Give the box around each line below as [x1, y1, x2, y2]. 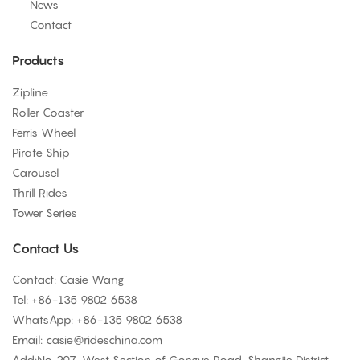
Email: [12, 333, 46, 347]
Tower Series [12, 205, 77, 219]
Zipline [12, 84, 48, 99]
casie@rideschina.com [46, 333, 162, 347]
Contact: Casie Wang [12, 272, 124, 287]
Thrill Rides [12, 185, 67, 199]
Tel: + [12, 292, 38, 307]
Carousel [12, 165, 59, 179]
